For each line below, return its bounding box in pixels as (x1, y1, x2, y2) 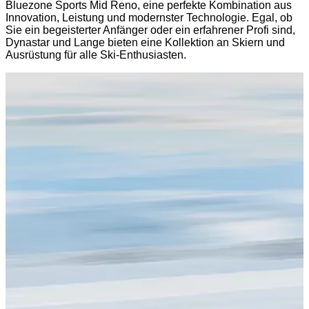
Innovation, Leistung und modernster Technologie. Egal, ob (6, 11, 292, 23)
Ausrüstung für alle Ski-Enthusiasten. (6, 48, 186, 61)
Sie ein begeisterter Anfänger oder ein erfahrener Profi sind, (6, 23, 295, 36)
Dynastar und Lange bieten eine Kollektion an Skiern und (6, 36, 285, 48)
